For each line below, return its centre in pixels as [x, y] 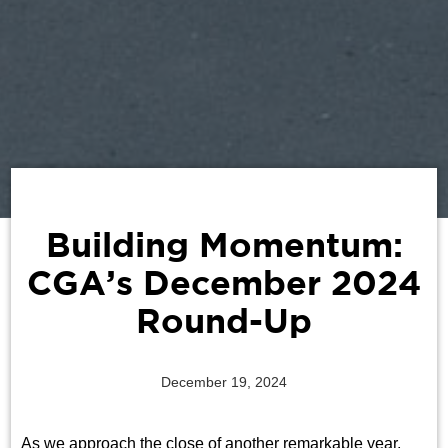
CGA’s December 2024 [224, 285]
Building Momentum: [224, 247]
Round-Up [224, 323]
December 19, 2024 [224, 382]
